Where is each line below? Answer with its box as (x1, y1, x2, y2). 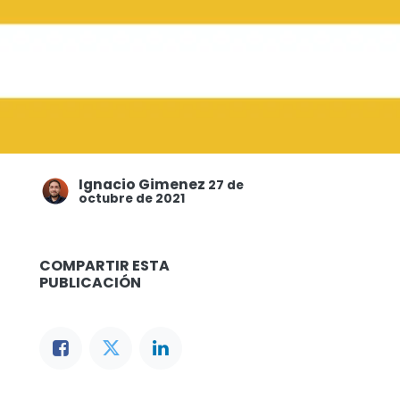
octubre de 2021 (79, 189, 185, 207)
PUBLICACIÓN (39, 271, 141, 293)
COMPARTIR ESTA (39, 254, 170, 276)
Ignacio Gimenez (79, 173, 205, 195)
